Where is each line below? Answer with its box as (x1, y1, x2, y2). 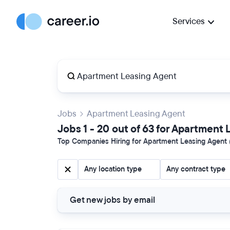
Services (172, 15, 205, 27)
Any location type (84, 164, 142, 174)
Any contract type (166, 164, 225, 174)
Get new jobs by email (70, 194, 155, 206)
